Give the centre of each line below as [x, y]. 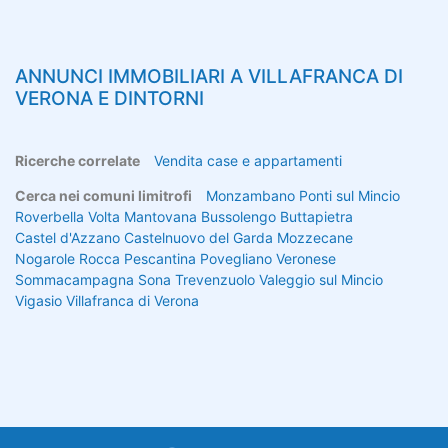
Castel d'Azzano [67, 237]
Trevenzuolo [215, 279]
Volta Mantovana [142, 216]
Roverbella [49, 216]
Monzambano [250, 195]
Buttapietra [316, 216]
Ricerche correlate [77, 160]
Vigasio [38, 300]
